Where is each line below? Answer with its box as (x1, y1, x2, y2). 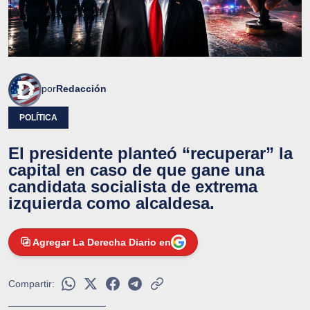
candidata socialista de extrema (8, 177, 257, 197)
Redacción (56, 83, 107, 95)
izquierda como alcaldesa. (8, 194, 215, 213)
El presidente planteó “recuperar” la (8, 144, 293, 163)
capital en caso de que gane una (8, 161, 264, 180)
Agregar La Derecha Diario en (33, 237, 171, 248)
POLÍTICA (19, 113, 57, 123)
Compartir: (8, 278, 55, 290)
